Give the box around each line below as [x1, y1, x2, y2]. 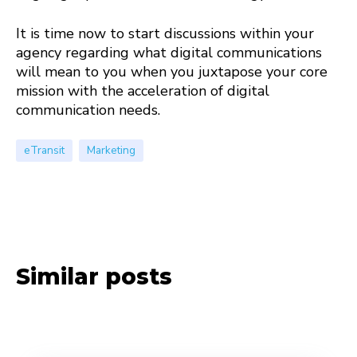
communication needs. [16, 100, 160, 120]
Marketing [87, 142, 135, 158]
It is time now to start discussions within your [16, 23, 314, 43]
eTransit [24, 142, 65, 158]
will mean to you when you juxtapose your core [16, 61, 328, 81]
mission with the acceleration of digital [16, 80, 269, 100]
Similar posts [16, 262, 172, 290]
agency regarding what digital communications [16, 42, 322, 62]
